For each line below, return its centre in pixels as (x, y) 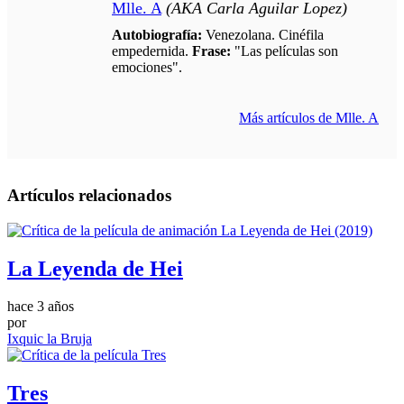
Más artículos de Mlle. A (309, 117)
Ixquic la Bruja (50, 339)
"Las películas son (285, 50)
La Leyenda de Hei (95, 268)
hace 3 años (41, 307)
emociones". (147, 67)
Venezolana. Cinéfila (263, 34)
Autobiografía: (157, 34)
